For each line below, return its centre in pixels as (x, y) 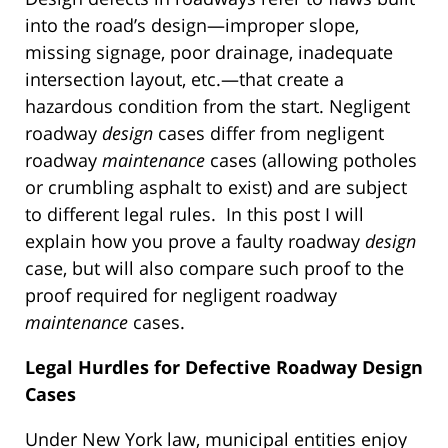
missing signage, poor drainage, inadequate (209, 51)
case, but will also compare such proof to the (214, 267)
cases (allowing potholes (311, 159)
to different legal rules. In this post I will (194, 213)
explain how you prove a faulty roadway (195, 240)
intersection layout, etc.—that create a (184, 78)
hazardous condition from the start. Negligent (217, 105)
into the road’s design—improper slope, (192, 24)
